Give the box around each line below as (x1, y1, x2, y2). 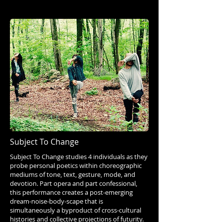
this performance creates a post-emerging (10, 188, 133, 197)
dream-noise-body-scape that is (10, 197, 103, 206)
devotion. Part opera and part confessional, (10, 179, 137, 188)
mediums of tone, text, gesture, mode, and (10, 170, 135, 179)
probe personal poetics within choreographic (10, 161, 142, 170)
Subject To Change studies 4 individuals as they (10, 152, 148, 162)
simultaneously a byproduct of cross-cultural (10, 206, 141, 215)
